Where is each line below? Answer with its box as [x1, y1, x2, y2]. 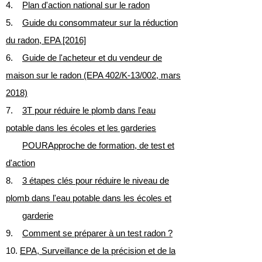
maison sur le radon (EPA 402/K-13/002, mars [6, 70, 181, 80]
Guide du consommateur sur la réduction [22, 18, 178, 27]
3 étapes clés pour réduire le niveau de [22, 175, 169, 185]
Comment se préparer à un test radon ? [22, 228, 173, 238]
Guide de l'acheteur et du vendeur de [22, 53, 162, 63]
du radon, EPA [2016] [6, 35, 86, 45]
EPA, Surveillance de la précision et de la [20, 246, 175, 256]
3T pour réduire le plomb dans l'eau [22, 105, 156, 115]
